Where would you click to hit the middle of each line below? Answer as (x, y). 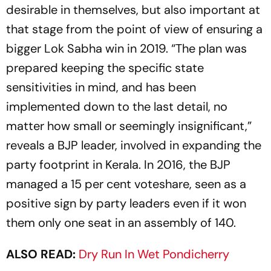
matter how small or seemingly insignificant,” (129, 126)
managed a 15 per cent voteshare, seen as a (126, 184)
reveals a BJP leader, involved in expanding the (134, 145)
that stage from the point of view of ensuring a (134, 29)
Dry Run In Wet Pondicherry (154, 254)
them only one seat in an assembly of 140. (121, 223)
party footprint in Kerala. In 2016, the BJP (118, 165)
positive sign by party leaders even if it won (126, 204)
